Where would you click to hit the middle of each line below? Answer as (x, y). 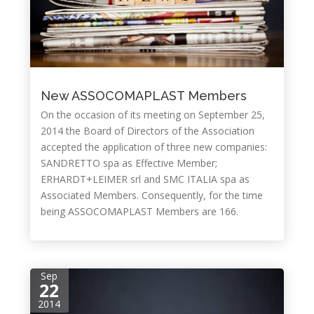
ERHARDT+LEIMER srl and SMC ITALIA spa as (145, 179)
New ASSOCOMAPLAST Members (143, 96)
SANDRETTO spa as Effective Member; (129, 163)
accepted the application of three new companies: (153, 147)
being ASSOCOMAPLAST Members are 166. (139, 211)
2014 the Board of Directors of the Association (147, 131)
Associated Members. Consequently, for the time (151, 195)
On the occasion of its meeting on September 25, (152, 115)
